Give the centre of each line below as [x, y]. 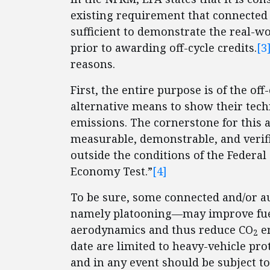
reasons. [93, 64]
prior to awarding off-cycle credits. [164, 48]
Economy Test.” [111, 171]
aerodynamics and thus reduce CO [162, 230]
